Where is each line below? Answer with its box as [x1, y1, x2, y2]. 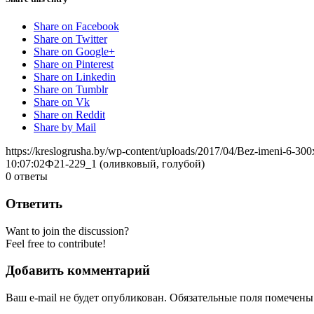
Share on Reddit [34, 109, 105, 121]
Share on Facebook [34, 20, 119, 33]
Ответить [6, 196, 62, 211]
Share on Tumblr [34, 83, 108, 96]
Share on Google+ [34, 46, 115, 58]
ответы [14, 170, 48, 183]
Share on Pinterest [34, 58, 114, 71]
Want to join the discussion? [6, 224, 129, 237]
